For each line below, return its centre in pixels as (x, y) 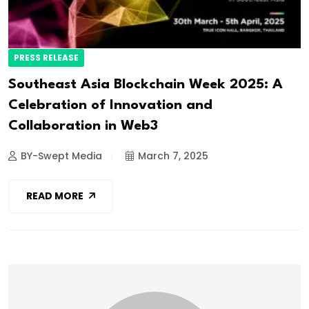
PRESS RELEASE (46, 57)
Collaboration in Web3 (83, 126)
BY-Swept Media (61, 156)
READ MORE (55, 196)
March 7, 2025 (173, 156)
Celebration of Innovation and (110, 105)
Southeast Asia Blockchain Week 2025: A (146, 84)
